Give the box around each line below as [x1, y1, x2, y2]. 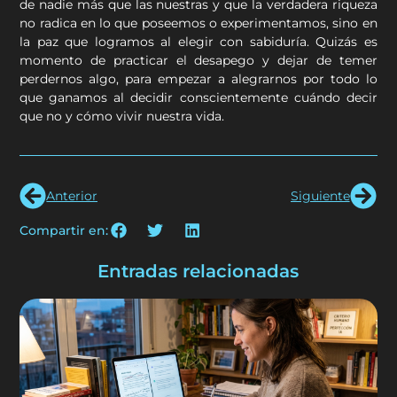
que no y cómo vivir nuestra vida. [19, 108, 225, 125]
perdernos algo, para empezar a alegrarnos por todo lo [19, 71, 378, 88]
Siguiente [290, 187, 350, 204]
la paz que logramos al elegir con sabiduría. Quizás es [19, 34, 378, 51]
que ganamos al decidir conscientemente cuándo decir [19, 90, 378, 106]
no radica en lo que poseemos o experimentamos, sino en [19, 15, 378, 32]
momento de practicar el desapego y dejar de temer [19, 52, 378, 69]
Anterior [46, 187, 98, 204]
